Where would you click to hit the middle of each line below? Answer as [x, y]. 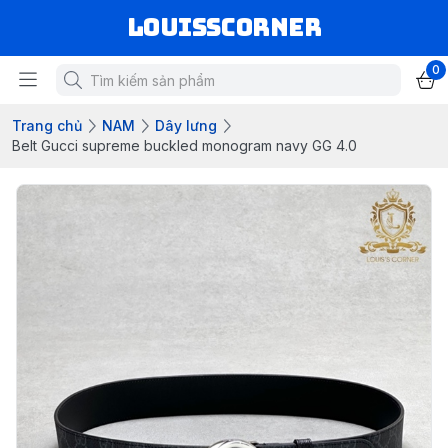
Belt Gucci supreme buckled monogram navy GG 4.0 [184, 145]
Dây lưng [186, 125]
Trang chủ [47, 125]
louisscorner [224, 27]
